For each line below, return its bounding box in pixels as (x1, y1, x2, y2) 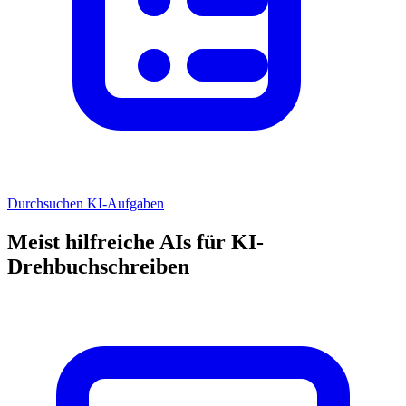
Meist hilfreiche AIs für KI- (7, 230, 264, 255)
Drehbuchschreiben (7, 255, 189, 279)
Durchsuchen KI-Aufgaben (7, 196, 164, 212)
